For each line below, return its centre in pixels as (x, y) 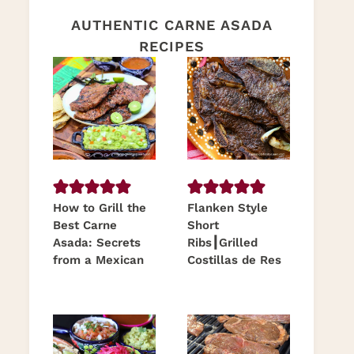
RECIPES (171, 47)
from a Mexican (98, 260)
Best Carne (85, 226)
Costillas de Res (234, 260)
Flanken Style (228, 208)
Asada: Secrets (97, 243)
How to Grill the (100, 208)
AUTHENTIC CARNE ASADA (171, 25)
